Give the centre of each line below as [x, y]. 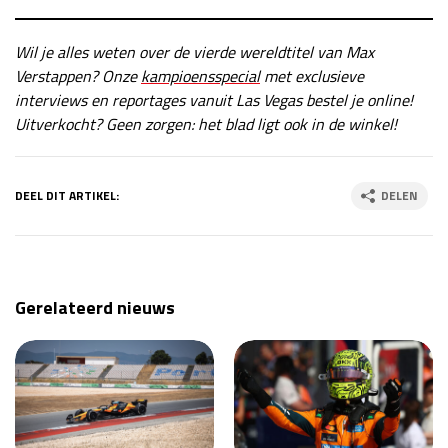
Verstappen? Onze [78, 75]
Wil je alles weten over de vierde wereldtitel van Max [194, 51]
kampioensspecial [200, 75]
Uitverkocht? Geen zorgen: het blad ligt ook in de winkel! [206, 123]
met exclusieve [312, 75]
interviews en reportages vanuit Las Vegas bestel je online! [214, 99]
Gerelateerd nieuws [95, 307]
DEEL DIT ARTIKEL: [67, 195]
